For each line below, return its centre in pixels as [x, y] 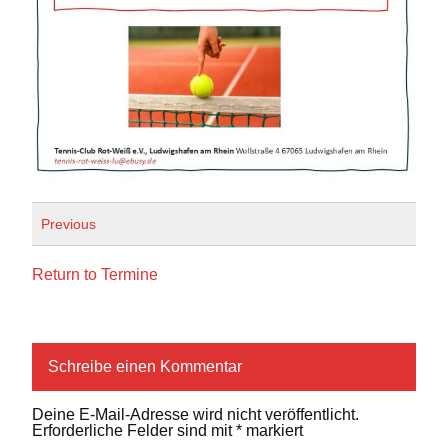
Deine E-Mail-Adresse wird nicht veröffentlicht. [195, 415]
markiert [272, 431]
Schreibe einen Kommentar [145, 367]
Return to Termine [95, 275]
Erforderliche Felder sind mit [134, 431]
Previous [68, 224]
